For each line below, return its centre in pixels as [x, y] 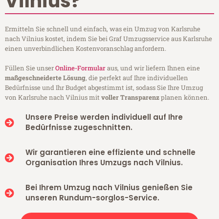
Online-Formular [80, 68]
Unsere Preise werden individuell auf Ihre [104, 117]
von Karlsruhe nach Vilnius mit [53, 98]
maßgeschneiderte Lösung [45, 78]
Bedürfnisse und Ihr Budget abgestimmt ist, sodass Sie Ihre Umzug [104, 88]
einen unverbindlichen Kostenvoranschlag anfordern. [86, 49]
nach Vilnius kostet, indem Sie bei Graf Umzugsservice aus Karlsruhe [109, 39]
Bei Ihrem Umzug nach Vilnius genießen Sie [109, 188]
